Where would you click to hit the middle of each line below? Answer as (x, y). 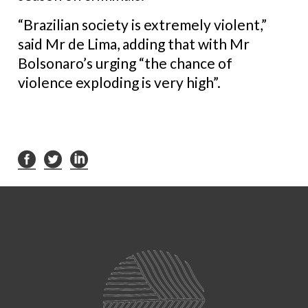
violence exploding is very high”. (119, 82)
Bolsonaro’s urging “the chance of (125, 63)
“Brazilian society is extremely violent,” (142, 24)
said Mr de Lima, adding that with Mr (134, 43)
